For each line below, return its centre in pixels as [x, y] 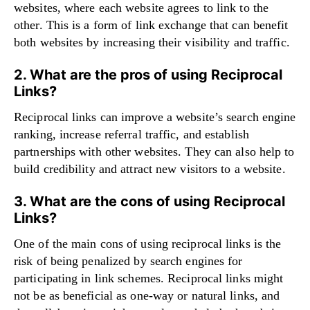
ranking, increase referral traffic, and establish [131, 134]
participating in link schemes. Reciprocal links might [149, 278]
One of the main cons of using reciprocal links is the [148, 243]
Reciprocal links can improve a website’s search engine [155, 117]
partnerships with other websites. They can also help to [154, 151]
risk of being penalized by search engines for [128, 261]
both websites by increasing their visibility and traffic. [152, 42]
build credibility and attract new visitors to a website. [150, 168]
